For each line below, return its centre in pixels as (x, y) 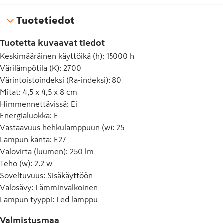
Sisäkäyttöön (70, 175)
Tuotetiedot (46, 20)
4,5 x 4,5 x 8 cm (50, 92)
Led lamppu (77, 199)
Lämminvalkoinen (66, 187)
